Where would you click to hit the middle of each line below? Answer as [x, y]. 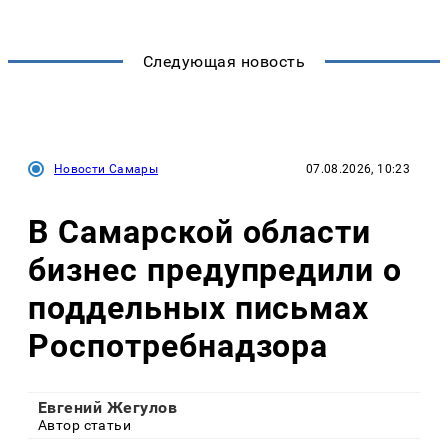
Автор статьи [85, 424]
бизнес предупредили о [215, 270]
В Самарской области [200, 232]
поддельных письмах [199, 308]
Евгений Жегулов [108, 407]
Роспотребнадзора [178, 346]
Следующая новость [224, 61]
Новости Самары [106, 168]
